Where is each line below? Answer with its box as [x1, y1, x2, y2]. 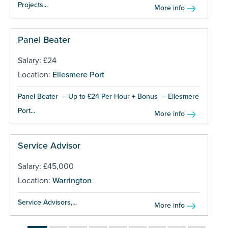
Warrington [52, 175, 92, 186]
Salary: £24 [17, 55, 56, 66]
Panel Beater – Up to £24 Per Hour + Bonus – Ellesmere [17, 92, 199, 101]
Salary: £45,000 [17, 161, 74, 172]
